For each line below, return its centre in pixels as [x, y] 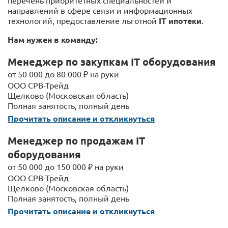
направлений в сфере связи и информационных [100, 10]
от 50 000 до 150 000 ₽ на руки [66, 166]
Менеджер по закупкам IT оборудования [112, 62]
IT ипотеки [180, 21]
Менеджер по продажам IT [76, 140]
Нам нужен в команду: [53, 39]
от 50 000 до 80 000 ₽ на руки [63, 74]
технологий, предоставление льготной [83, 20]
